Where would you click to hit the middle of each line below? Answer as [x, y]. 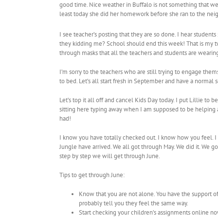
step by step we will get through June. [110, 156]
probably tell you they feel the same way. [134, 203]
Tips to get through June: [92, 175]
